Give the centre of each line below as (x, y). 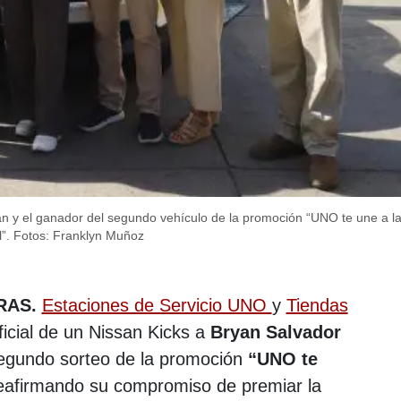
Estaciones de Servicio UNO (157, 305)
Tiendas (317, 305)
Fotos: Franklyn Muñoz (78, 235)
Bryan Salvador (275, 332)
